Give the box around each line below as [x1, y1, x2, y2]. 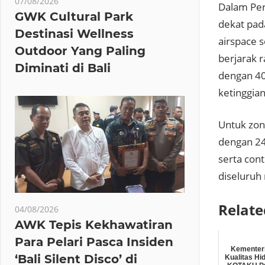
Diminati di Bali [15, 60, 111, 75]
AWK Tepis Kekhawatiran [15, 217, 173, 232]
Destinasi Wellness [15, 26, 134, 41]
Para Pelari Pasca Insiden [15, 234, 173, 249]
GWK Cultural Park [15, 9, 133, 24]
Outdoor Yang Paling [15, 43, 146, 58]
